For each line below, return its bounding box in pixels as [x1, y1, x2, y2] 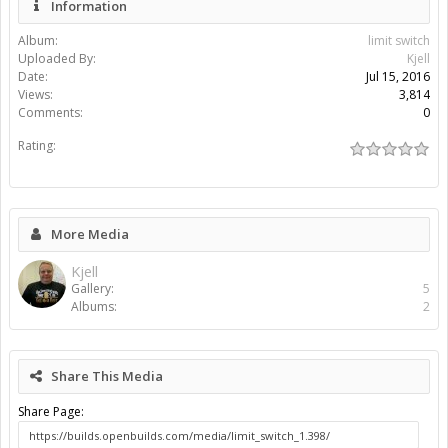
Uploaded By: [18, 50, 96, 68]
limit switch [368, 32, 430, 50]
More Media [51, 225, 129, 244]
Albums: [71, 298, 117, 316]
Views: [18, 86, 53, 104]
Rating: [18, 137, 56, 155]
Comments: [18, 104, 83, 122]
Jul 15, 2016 [366, 68, 430, 86]
